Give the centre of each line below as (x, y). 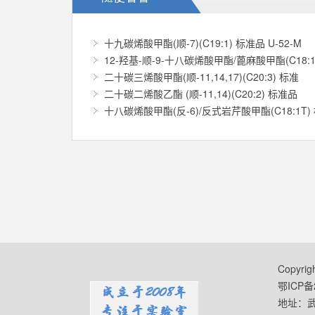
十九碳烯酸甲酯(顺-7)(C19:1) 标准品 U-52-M (203, 43)
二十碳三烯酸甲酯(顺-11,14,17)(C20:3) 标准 (201, 77)
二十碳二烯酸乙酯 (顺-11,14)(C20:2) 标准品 (201, 94)
